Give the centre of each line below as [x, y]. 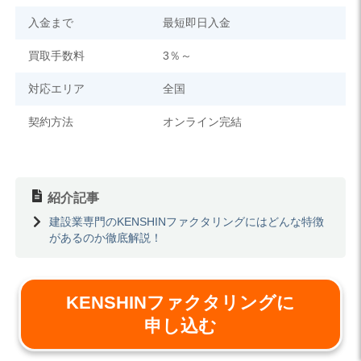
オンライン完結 [202, 121]
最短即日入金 [197, 22]
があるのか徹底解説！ [105, 238]
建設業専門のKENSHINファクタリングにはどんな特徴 [186, 222]
